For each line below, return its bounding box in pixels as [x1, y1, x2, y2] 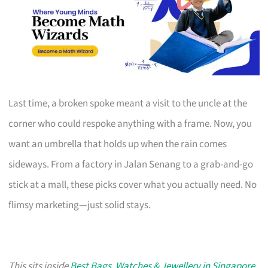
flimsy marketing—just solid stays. [8, 197, 151, 212]
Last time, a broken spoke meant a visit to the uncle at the [8, 96, 248, 111]
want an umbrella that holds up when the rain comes [8, 136, 227, 151]
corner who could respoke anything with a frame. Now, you [8, 116, 252, 131]
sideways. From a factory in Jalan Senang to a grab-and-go [8, 157, 254, 172]
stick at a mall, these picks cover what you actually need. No [8, 177, 257, 192]
